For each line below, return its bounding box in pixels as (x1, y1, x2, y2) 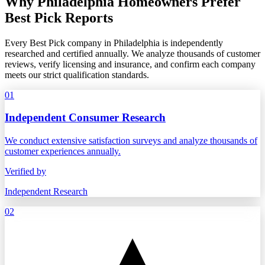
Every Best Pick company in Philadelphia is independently (5, 37, 223, 48)
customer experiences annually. (5, 146, 121, 157)
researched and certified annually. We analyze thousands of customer (5, 48, 260, 59)
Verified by (5, 166, 46, 177)
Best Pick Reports (5, 9, 113, 25)
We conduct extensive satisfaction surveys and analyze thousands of (5, 135, 257, 146)
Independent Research (5, 186, 88, 197)
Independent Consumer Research (5, 111, 166, 124)
